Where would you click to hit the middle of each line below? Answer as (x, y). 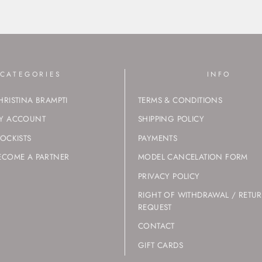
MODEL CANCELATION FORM (193, 157)
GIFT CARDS (161, 245)
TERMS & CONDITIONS (180, 100)
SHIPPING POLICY (171, 119)
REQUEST (155, 207)
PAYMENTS (158, 138)
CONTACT (156, 226)
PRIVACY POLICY (169, 176)
